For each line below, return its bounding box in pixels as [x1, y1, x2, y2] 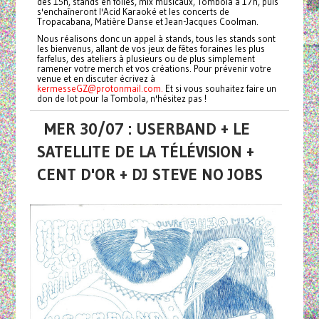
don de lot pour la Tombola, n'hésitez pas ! [36, 93, 206, 105]
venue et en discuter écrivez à [36, 73, 155, 85]
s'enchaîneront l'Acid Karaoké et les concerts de [36, 6, 229, 18]
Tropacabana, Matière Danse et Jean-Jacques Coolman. [36, 16, 258, 28]
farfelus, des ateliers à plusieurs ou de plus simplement [36, 53, 255, 65]
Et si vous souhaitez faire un [162, 83, 276, 95]
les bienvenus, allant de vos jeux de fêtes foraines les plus [36, 43, 265, 55]
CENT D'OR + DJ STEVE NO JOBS [36, 164, 263, 185]
